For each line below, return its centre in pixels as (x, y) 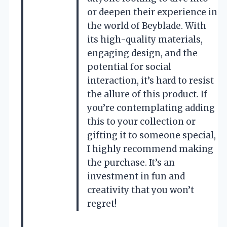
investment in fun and (136, 176)
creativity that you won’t (141, 190)
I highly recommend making (150, 149)
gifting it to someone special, (152, 135)
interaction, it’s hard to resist (150, 80)
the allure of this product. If (147, 94)
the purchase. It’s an (131, 162)
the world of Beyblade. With (147, 26)
